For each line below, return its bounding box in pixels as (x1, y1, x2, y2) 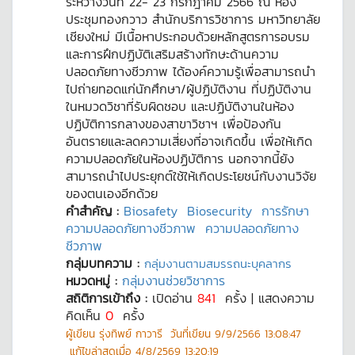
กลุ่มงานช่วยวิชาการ (122, 271, 225, 290)
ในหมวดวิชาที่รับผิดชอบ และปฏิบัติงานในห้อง (66, 97, 294, 116)
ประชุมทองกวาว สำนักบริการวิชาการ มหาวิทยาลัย (66, 10, 320, 29)
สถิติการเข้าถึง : (66, 288, 152, 307)
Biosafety (124, 201, 177, 220)
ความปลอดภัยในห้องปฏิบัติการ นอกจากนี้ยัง (66, 149, 294, 168)
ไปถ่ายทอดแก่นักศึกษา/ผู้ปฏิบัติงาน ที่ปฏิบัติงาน (66, 79, 311, 98)
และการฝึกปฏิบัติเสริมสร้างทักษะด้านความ (66, 44, 279, 63)
